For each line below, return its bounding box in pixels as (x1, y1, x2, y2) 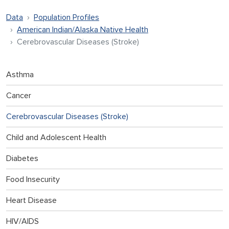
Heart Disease (6, 195, 57, 205)
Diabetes (6, 153, 38, 164)
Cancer (6, 90, 31, 101)
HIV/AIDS (6, 216, 39, 226)
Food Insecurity (6, 174, 60, 185)
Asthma (6, 69, 34, 80)
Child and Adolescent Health (6, 132, 106, 143)
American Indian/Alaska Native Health (17, 24, 148, 35)
